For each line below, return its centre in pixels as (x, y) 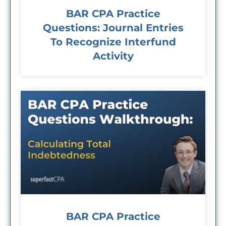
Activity (113, 56)
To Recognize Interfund (113, 42)
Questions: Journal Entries (113, 27)
